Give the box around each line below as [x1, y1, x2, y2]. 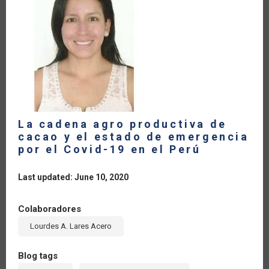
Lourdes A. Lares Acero [30, 221, 112, 231]
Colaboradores [18, 203, 81, 214]
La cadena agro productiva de [18, 117, 227, 130]
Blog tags [18, 250, 58, 261]
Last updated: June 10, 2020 [18, 172, 128, 182]
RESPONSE [102, 13, 162, 23]
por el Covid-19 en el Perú [18, 142, 201, 156]
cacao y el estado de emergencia [18, 130, 249, 143]
